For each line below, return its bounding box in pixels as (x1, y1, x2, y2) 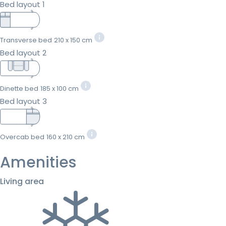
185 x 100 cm (40, 83, 79, 93)
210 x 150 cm (54, 35, 92, 45)
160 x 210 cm (46, 132, 85, 142)
